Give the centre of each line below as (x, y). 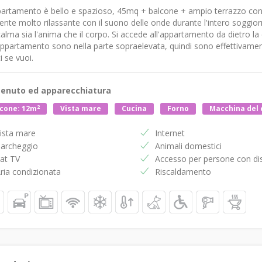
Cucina (134, 109)
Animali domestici (189, 146)
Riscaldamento (183, 172)
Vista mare (80, 109)
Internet (170, 133)
